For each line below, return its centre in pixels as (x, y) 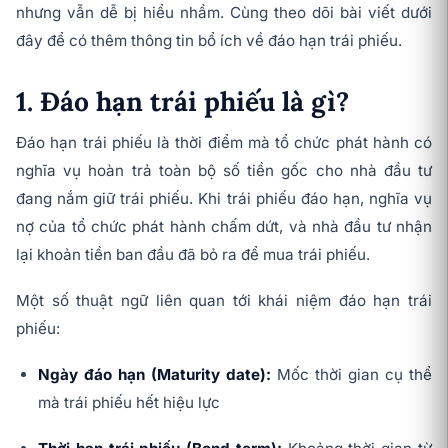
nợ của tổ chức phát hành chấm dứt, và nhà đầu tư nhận (224, 226)
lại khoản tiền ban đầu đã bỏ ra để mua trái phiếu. (193, 254)
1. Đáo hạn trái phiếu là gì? (182, 101)
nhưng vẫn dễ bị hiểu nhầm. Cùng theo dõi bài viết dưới (224, 12)
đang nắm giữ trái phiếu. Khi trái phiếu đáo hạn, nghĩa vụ (224, 198)
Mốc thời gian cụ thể (351, 374)
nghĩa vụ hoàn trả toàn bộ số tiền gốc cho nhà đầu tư (224, 170)
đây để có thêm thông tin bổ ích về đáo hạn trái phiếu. (211, 40)
